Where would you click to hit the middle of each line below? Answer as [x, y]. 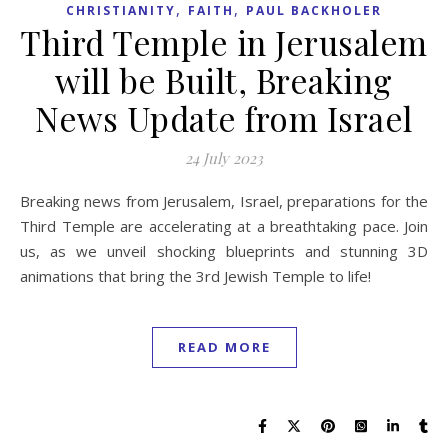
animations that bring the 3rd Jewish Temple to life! [195, 275]
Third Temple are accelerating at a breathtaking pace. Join [224, 225]
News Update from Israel [224, 117]
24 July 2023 [224, 157]
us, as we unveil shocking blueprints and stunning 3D [224, 250]
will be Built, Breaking [224, 79]
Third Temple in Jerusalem [224, 41]
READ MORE [224, 346]
